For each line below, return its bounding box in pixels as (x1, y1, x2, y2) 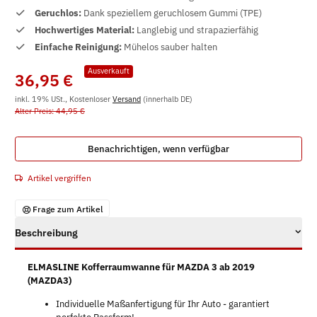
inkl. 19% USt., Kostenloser (15, 93, 113, 105)
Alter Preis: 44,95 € (15, 105, 85, 117)
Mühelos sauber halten (123, 41, 217, 54)
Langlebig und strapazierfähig (136, 24, 258, 37)
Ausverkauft (87, 66, 129, 76)
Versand (113, 93, 141, 105)
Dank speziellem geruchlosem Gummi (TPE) (83, 7, 262, 20)
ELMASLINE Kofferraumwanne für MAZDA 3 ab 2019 (27, 260, 255, 273)
